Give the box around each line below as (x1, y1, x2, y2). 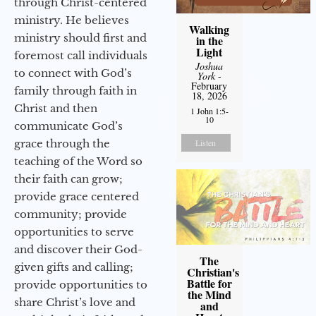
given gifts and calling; (14, 260, 133, 274)
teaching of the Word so (14, 154, 142, 168)
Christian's (186, 263, 239, 280)
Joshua (195, 59, 224, 73)
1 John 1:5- (190, 104, 229, 116)
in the (195, 32, 223, 49)
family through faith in (14, 83, 137, 97)
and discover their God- (14, 242, 142, 256)
